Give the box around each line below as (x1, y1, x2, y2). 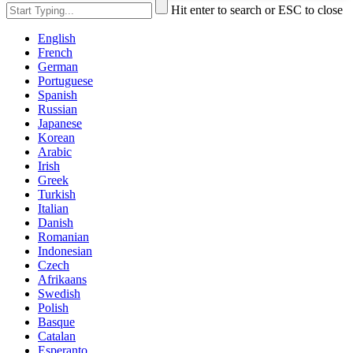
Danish (38, 216, 73, 230)
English (38, 32, 76, 46)
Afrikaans (38, 273, 87, 287)
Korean (38, 131, 75, 145)
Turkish (38, 188, 76, 202)
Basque (38, 315, 75, 329)
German (38, 60, 78, 74)
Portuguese (38, 74, 93, 88)
